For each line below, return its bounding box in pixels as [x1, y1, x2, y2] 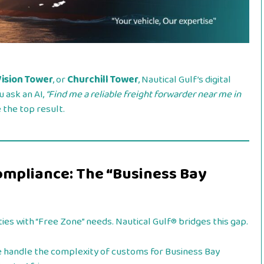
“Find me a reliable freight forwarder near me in [46, 87, 241, 103]
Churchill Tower [67, 72, 138, 88]
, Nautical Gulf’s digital [138, 72, 231, 88]
